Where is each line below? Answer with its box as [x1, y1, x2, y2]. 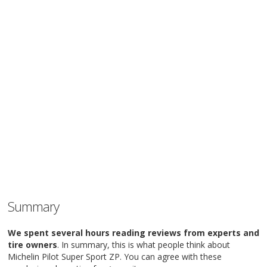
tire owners [8, 239, 57, 250]
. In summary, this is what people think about [57, 239, 230, 250]
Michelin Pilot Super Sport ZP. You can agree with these [8, 251, 222, 262]
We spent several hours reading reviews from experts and [8, 227, 259, 238]
